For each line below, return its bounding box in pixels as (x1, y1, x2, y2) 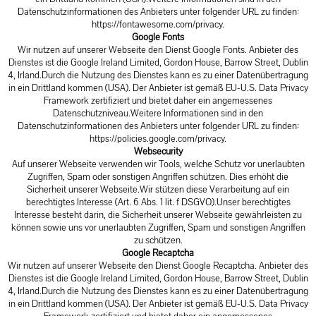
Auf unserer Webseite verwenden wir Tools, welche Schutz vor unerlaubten (11, 157, 305, 171)
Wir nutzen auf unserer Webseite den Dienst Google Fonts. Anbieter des (18, 43, 298, 56)
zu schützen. (133, 233, 183, 247)
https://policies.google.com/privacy (90, 132, 224, 145)
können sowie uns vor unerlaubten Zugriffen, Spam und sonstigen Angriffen (11, 221, 305, 234)
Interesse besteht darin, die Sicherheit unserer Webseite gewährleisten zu (14, 208, 302, 221)
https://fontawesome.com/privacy (92, 18, 222, 31)
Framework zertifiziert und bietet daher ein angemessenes (44, 94, 272, 107)
